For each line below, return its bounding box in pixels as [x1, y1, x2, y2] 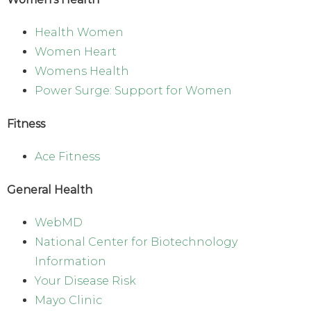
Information [35, 254, 106, 268]
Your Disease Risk [35, 274, 136, 287]
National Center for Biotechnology [35, 235, 237, 249]
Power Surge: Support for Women [35, 83, 232, 97]
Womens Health [35, 64, 129, 78]
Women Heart [35, 44, 117, 58]
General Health [7, 183, 92, 196]
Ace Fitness [35, 149, 100, 163]
